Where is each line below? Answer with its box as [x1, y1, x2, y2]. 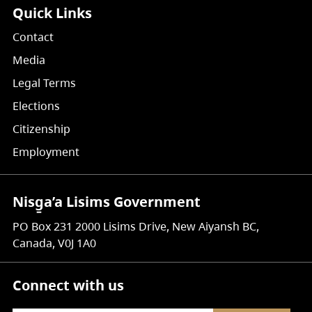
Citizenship [13, 120, 70, 136]
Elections [13, 97, 60, 114]
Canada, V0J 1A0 [13, 235, 96, 251]
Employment [13, 143, 79, 159]
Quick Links [13, 3, 92, 22]
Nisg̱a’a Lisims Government [13, 192, 201, 211]
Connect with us [13, 275, 124, 295]
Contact [13, 29, 54, 45]
